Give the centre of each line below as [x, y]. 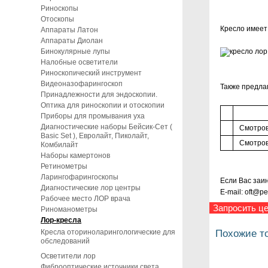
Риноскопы [60, 8]
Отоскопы [57, 19]
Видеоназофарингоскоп [82, 84]
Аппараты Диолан [72, 41]
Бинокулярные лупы [75, 51]
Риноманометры [69, 209]
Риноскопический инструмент [91, 73]
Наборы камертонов [75, 156]
